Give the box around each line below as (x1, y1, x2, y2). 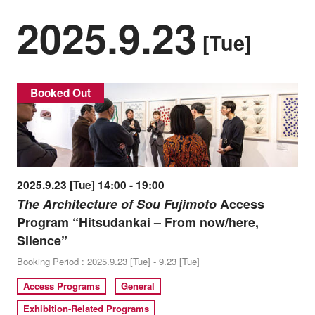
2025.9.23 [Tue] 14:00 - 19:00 (16, 177, 165, 193)
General (121, 279, 155, 293)
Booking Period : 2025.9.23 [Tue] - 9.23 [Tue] (16, 255, 200, 269)
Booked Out (30, 85, 91, 101)
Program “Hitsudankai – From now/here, (16, 213, 259, 232)
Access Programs (23, 279, 101, 293)
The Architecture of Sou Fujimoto (16, 195, 217, 214)
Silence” (16, 231, 67, 250)
